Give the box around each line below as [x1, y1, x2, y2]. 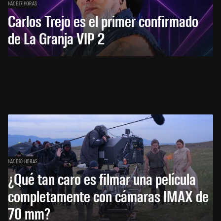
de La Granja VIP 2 [8, 28, 105, 48]
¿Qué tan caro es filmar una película [8, 168, 196, 189]
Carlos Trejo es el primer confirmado [8, 10, 198, 31]
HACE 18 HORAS [8, 157, 38, 165]
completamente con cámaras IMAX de [8, 185, 209, 206]
